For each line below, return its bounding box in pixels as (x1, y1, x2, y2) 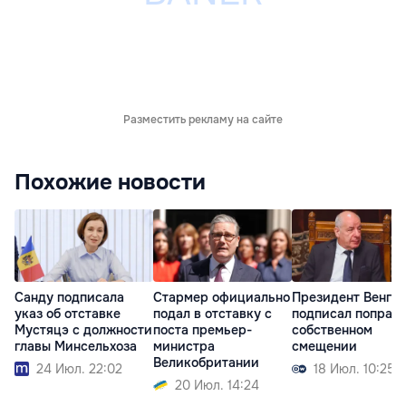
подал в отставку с (153, 305, 272, 323)
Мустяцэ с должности (14, 322, 152, 339)
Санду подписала (14, 289, 124, 306)
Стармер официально (153, 289, 290, 306)
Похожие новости (14, 168, 206, 196)
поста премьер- (153, 322, 252, 339)
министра (153, 338, 215, 355)
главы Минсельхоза (14, 338, 137, 355)
